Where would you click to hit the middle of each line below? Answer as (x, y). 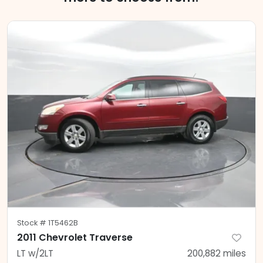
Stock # (33, 222)
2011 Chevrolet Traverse (75, 237)
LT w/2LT (35, 253)
